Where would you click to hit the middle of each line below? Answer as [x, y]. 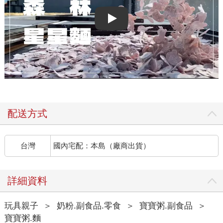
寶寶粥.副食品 [166, 206]
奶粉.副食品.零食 [89, 206]
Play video [126, 22]
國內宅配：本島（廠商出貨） [102, 145]
